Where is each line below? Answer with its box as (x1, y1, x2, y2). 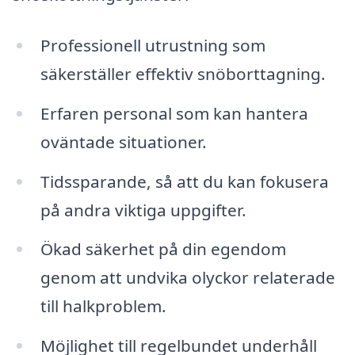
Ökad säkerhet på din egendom (40, 238, 286, 261)
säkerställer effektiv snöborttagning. (40, 62, 326, 85)
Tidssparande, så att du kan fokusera (40, 170, 329, 193)
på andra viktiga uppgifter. (40, 198, 246, 221)
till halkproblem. (40, 295, 166, 318)
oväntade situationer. (40, 130, 207, 153)
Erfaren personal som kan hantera (40, 101, 308, 124)
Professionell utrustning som (40, 33, 265, 56)
